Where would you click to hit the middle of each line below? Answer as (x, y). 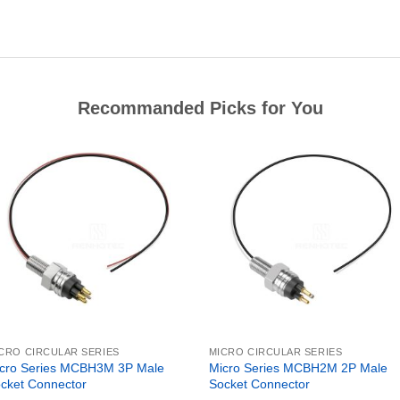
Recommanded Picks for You (200, 108)
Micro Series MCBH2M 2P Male (298, 367)
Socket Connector (259, 383)
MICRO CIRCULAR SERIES (275, 351)
